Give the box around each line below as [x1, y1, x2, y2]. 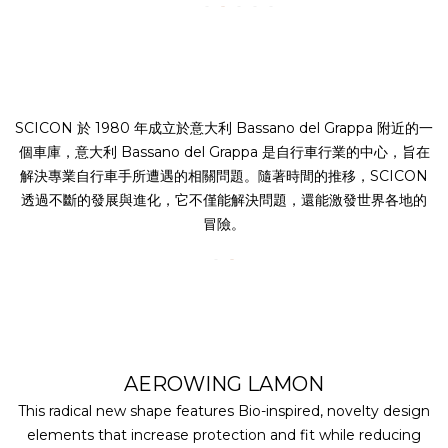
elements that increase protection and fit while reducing [27, 426, 421, 445]
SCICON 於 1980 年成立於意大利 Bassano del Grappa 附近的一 [15, 119, 433, 138]
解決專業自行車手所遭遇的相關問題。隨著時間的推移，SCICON [20, 167, 428, 186]
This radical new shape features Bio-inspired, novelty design [18, 402, 430, 421]
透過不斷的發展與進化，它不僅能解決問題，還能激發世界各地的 [21, 191, 427, 210]
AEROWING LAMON [124, 372, 324, 397]
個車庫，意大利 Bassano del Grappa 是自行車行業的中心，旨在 [18, 143, 430, 162]
